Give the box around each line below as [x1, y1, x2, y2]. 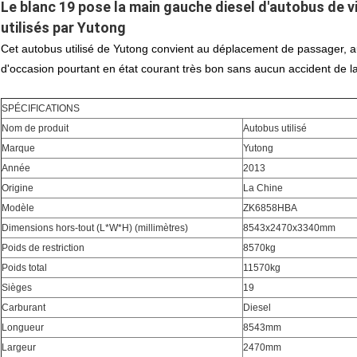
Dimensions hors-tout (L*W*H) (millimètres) [2, 222, 188, 234]
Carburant [2, 302, 45, 314]
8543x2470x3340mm [243, 222, 335, 234]
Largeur [2, 342, 36, 354]
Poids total [2, 262, 47, 274]
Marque [2, 143, 35, 155]
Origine [2, 182, 33, 194]
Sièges [2, 282, 32, 294]
